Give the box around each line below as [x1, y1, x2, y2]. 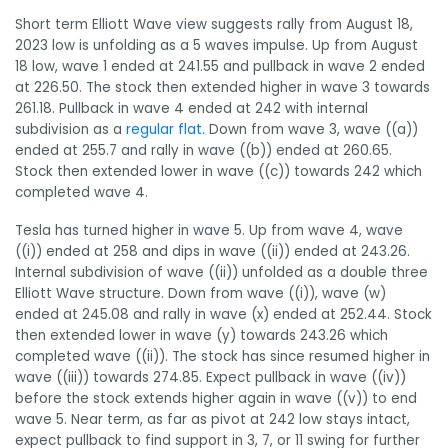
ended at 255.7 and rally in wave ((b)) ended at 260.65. [15, 141, 392, 161]
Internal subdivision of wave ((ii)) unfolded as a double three [15, 262, 428, 282]
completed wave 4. [15, 183, 148, 203]
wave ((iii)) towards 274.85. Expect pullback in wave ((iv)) [15, 367, 406, 387]
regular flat [126, 120, 202, 140]
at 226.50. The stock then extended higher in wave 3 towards [15, 78, 430, 98]
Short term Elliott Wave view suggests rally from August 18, [15, 15, 413, 35]
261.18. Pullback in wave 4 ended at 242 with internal [15, 99, 368, 119]
